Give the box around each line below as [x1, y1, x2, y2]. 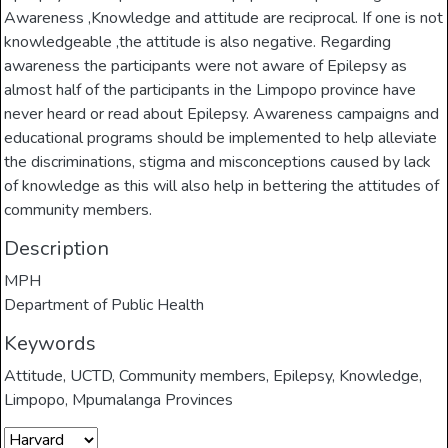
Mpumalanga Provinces [72, 389, 234, 412]
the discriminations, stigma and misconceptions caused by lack [4, 151, 432, 174]
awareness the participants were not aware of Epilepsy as [4, 55, 408, 78]
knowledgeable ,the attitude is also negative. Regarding [4, 31, 392, 54]
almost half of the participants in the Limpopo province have [4, 79, 417, 102]
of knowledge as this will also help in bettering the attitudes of [4, 175, 440, 198]
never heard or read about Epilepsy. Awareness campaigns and [4, 103, 440, 126]
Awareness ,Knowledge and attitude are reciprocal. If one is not [4, 7, 444, 30]
